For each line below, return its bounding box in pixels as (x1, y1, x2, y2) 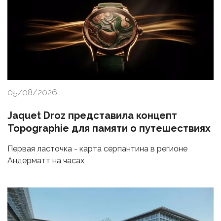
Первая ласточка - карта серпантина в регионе (7, 144, 187, 154)
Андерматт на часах (7, 156, 84, 166)
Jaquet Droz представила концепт (7, 110, 177, 122)
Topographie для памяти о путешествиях (7, 122, 211, 135)
